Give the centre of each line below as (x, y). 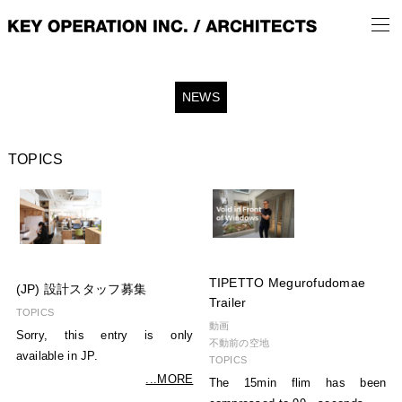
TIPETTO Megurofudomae (287, 283)
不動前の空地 (239, 342)
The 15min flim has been (297, 383)
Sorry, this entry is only (105, 335)
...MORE (170, 379)
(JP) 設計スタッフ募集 (81, 289)
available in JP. (57, 356)
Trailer (227, 302)
